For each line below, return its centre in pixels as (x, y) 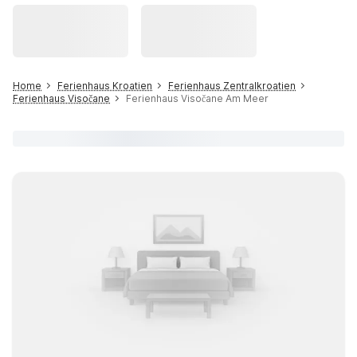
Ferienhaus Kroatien (105, 86)
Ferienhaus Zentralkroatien (232, 86)
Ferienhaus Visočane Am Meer (197, 98)
